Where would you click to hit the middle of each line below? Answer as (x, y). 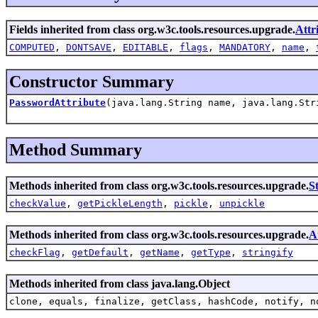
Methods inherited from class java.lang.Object (120, 283)
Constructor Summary (92, 81)
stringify (268, 252)
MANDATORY (245, 47)
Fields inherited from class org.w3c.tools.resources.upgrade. (152, 29)
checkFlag (35, 252)
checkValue (38, 203)
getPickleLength (120, 203)
